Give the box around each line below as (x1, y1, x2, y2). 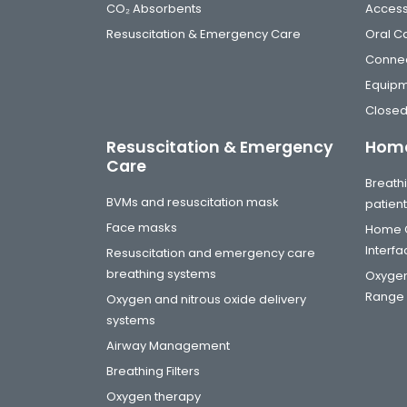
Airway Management (106, 337, 230, 354)
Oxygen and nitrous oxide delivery (106, 291, 306, 308)
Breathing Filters (106, 362, 200, 380)
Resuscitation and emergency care (106, 244, 315, 262)
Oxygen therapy (106, 388, 201, 405)
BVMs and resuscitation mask (106, 194, 279, 211)
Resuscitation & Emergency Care (106, 25, 301, 43)
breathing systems (106, 265, 216, 283)
